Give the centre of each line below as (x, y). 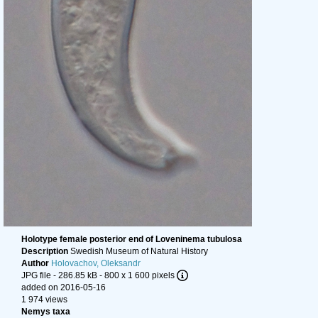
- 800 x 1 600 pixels (137, 275)
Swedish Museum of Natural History (139, 251)
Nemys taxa (46, 312)
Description (46, 251)
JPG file (36, 275)
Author (36, 263)
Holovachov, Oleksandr (96, 263)
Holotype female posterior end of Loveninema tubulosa (132, 239)
